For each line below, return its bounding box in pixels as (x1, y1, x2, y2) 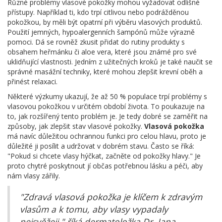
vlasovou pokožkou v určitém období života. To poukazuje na (7, 102, 205, 111)
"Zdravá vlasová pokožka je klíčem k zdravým (20, 191, 202, 203)
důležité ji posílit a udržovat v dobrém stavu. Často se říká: (7, 141, 194, 151)
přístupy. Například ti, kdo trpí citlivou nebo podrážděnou (7, 7, 189, 17)
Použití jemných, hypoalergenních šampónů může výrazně (7, 27, 195, 37)
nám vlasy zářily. (7, 171, 60, 181)
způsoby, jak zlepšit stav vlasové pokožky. (7, 121, 144, 131)
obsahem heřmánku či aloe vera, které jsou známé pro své (7, 47, 197, 57)
